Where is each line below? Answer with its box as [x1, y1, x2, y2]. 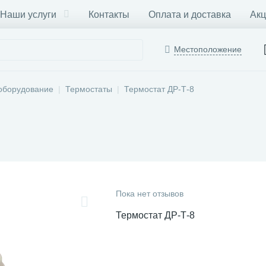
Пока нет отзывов [116, 189, 183, 198]
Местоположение [174, 45, 242, 54]
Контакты [88, 9, 129, 20]
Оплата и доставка [148, 9, 231, 20]
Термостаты [65, 84, 112, 94]
